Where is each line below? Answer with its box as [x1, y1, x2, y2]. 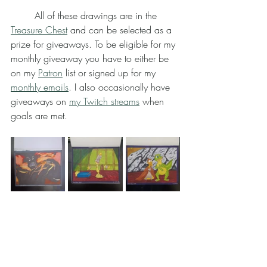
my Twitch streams [69, 95, 139, 108]
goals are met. [11, 109, 67, 122]
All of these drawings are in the [35, 9, 160, 22]
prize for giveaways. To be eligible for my [11, 38, 178, 51]
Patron [38, 66, 63, 79]
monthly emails [11, 80, 69, 94]
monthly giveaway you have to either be [11, 52, 172, 65]
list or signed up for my [63, 66, 159, 79]
